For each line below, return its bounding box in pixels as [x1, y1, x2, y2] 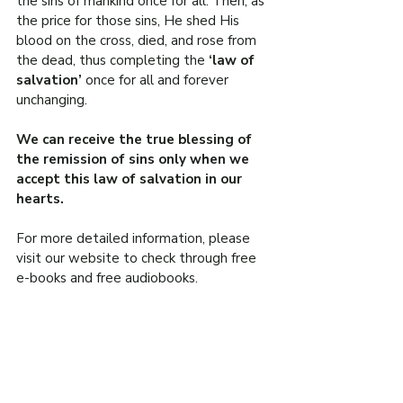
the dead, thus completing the [16, 50, 209, 69]
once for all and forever [85, 70, 232, 89]
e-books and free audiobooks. [16, 268, 198, 287]
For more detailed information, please [16, 228, 254, 247]
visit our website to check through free [16, 248, 260, 267]
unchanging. [16, 90, 87, 109]
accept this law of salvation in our [16, 169, 246, 188]
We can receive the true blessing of [16, 130, 255, 148]
